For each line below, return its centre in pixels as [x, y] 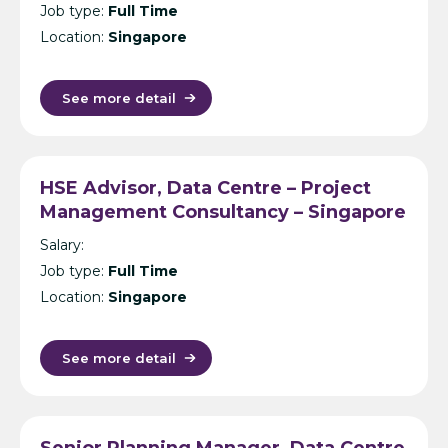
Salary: [62, 245]
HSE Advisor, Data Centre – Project [205, 187]
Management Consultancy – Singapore [223, 211]
